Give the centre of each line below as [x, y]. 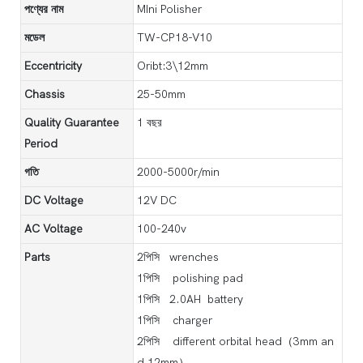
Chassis [45, 94]
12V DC [157, 200]
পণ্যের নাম [44, 9]
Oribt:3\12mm [173, 66]
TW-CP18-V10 [175, 37]
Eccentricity [53, 66]
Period [41, 143]
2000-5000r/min [181, 172]
